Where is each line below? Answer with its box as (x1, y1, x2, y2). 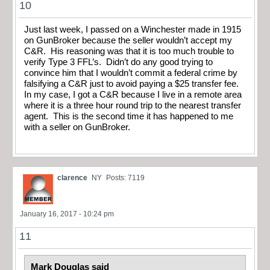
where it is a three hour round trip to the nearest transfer (24, 100, 241, 110)
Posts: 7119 (106, 174, 145, 183)
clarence (57, 174, 87, 183)
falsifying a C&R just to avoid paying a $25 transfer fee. (24, 78, 241, 89)
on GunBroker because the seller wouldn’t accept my (24, 35, 232, 45)
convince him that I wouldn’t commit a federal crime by (24, 67, 237, 78)
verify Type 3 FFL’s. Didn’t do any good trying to (24, 57, 213, 67)
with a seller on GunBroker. (24, 122, 130, 132)
